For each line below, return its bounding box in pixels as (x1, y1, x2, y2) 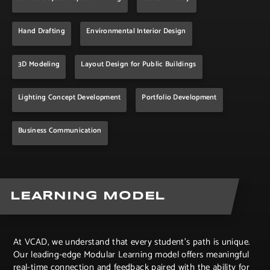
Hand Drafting (18, 25, 65, 37)
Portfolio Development (142, 91, 217, 103)
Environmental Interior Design (86, 25, 186, 37)
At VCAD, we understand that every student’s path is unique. (13, 234, 251, 250)
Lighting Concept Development (18, 91, 121, 103)
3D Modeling (18, 58, 60, 70)
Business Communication (18, 124, 102, 136)
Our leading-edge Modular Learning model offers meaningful (13, 246, 250, 262)
